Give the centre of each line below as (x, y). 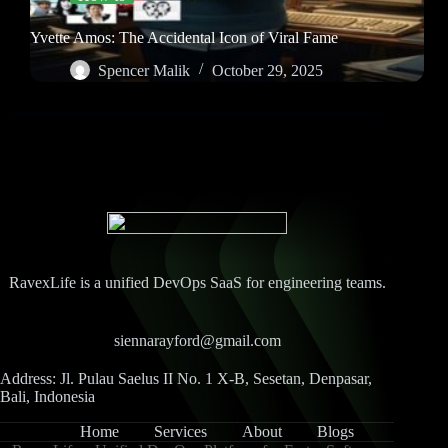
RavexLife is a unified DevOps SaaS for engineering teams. (197, 282)
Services (181, 431)
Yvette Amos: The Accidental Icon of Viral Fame (184, 37)
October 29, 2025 (267, 70)
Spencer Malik (144, 70)
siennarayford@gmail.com (197, 340)
